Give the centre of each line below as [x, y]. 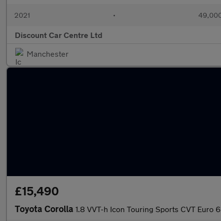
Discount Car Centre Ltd [59, 35]
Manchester [48, 54]
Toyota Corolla [45, 209]
